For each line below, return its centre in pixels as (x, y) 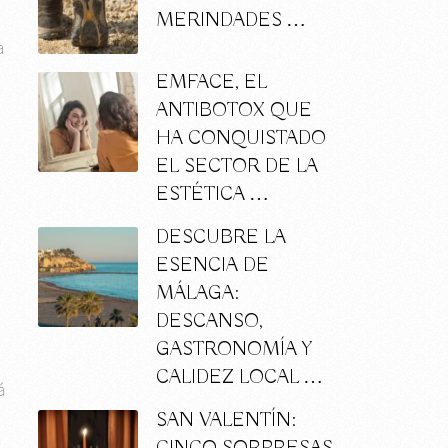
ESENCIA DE (212, 266)
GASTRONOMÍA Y (234, 350)
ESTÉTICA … (212, 195)
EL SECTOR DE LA (236, 167)
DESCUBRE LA (220, 238)
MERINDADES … (230, 21)
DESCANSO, (209, 322)
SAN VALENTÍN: (225, 421)
